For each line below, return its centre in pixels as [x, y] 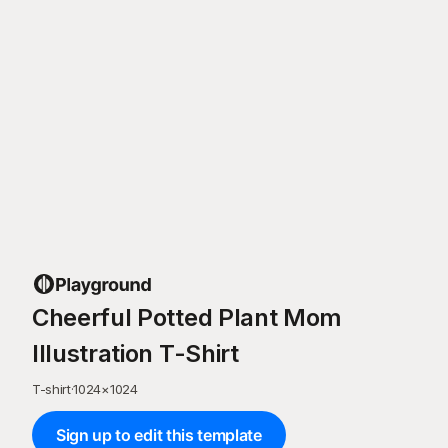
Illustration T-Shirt [135, 353]
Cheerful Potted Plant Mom [187, 317]
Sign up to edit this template [159, 435]
